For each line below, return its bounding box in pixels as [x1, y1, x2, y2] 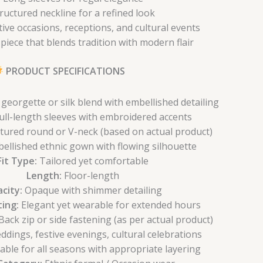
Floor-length [62, 168, 119, 182]
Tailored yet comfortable [37, 154, 149, 167]
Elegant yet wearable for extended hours [18, 198, 201, 211]
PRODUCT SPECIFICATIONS [3, 64, 125, 77]
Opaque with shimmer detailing [22, 183, 162, 197]
